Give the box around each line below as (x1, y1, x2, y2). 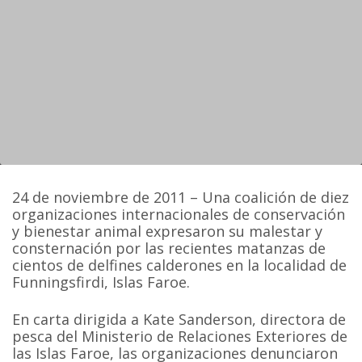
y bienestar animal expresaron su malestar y (12, 221, 323, 242)
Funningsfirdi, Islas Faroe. (12, 272, 191, 293)
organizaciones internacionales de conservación (12, 204, 346, 225)
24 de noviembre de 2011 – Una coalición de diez (12, 187, 350, 208)
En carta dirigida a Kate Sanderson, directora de (12, 309, 347, 329)
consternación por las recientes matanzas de (12, 238, 326, 259)
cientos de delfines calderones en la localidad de (12, 255, 347, 276)
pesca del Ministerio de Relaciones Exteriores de (12, 326, 348, 346)
